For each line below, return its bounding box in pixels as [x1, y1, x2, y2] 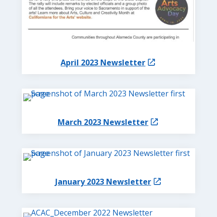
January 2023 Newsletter [55, 176, 151, 187]
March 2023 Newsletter [58, 116, 149, 127]
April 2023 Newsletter [61, 57, 146, 68]
